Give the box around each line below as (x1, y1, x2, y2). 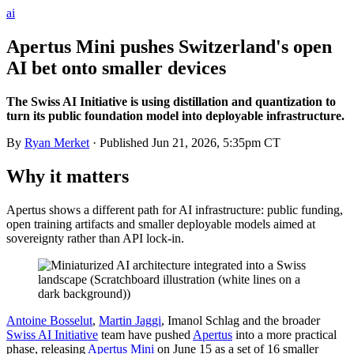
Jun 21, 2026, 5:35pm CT (152, 135, 281, 149)
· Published (89, 135, 152, 149)
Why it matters (6, 165, 129, 186)
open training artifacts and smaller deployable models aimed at (6, 217, 315, 231)
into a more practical (232, 327, 337, 341)
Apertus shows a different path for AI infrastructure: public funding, (6, 202, 343, 217)
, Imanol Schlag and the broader (161, 313, 320, 327)
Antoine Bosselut (6, 313, 92, 327)
